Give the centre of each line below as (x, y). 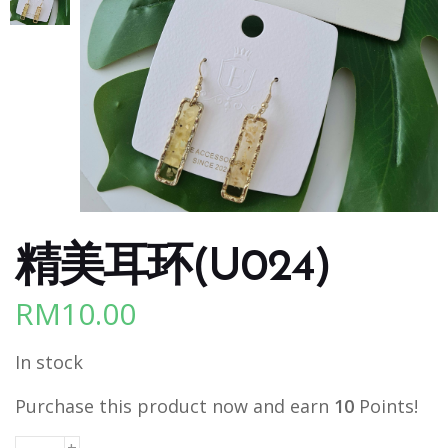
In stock (49, 361)
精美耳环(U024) (173, 268)
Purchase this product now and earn (174, 405)
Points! (386, 405)
